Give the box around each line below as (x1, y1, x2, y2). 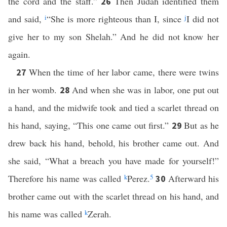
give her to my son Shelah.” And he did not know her (8, 30, 219, 43)
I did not (186, 13, 219, 25)
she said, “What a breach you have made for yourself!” (8, 155, 219, 167)
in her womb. (8, 84, 60, 96)
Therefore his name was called (8, 172, 124, 184)
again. (8, 48, 30, 60)
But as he (184, 119, 219, 131)
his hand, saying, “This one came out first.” (8, 119, 172, 131)
